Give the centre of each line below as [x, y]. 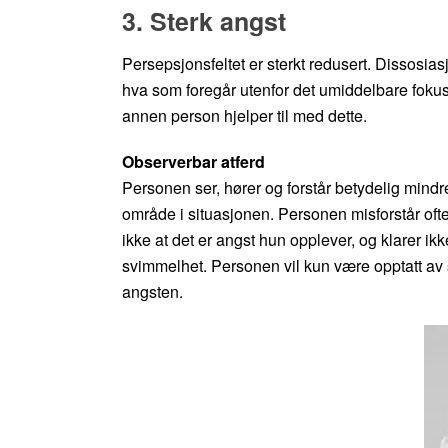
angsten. [152, 291]
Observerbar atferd [193, 161]
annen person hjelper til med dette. [244, 115]
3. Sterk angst [204, 21]
